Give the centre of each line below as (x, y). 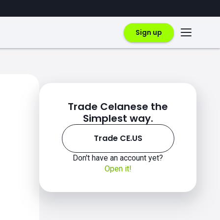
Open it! (118, 169)
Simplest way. (118, 118)
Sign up (149, 32)
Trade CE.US (118, 138)
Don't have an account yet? (118, 158)
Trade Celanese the (118, 107)
